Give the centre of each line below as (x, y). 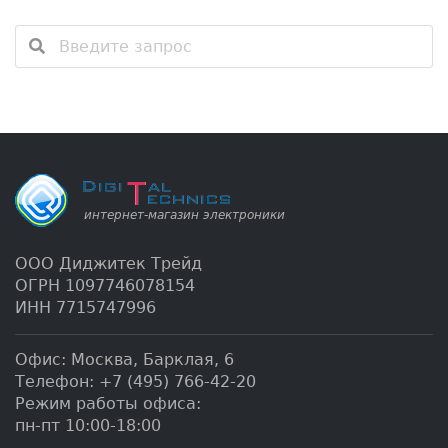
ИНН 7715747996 (85, 307)
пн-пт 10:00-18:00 (88, 425)
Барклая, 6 (188, 359)
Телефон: (57, 381)
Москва (102, 359)
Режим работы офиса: (108, 403)
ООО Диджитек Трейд (108, 263)
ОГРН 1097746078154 (105, 285)
